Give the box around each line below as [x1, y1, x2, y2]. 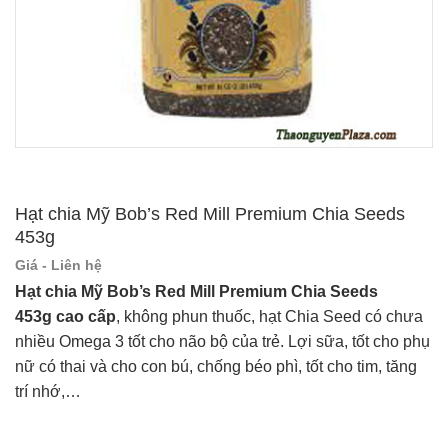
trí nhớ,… [15, 382, 81, 400]
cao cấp [56, 307, 116, 325]
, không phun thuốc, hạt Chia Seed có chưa [116, 307, 423, 325]
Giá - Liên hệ [15, 256, 102, 273]
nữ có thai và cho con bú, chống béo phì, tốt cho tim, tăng [15, 357, 417, 375]
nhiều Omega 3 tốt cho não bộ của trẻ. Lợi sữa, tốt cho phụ [15, 332, 430, 350]
